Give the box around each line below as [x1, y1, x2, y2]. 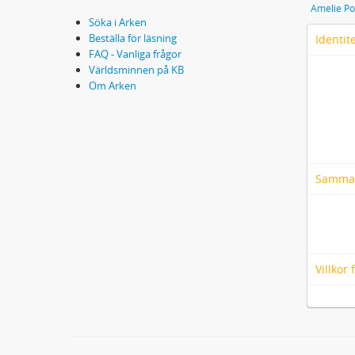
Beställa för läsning [89, 31, 177, 46]
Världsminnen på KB [89, 63, 184, 78]
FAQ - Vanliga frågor [89, 47, 181, 62]
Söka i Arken [89, 15, 147, 30]
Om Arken [89, 78, 136, 94]
